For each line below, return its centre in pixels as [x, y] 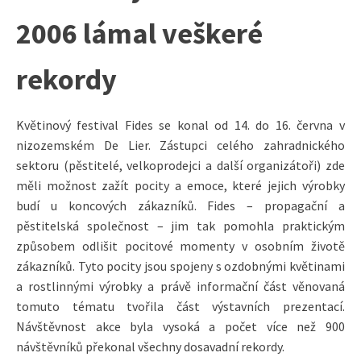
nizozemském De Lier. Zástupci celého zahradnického [180, 145]
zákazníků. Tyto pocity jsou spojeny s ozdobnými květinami [180, 266]
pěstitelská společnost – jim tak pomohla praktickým [180, 225]
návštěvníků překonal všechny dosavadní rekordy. [150, 346]
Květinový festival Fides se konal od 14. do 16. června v [180, 124]
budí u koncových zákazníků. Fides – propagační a [180, 205]
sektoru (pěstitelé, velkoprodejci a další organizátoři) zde [180, 165]
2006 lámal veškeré [139, 33]
